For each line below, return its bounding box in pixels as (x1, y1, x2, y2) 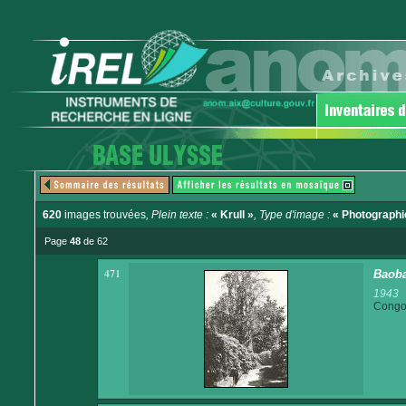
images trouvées (62, 208, 146, 221)
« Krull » (211, 208, 254, 221)
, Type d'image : (254, 208, 333, 221)
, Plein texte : (146, 208, 211, 221)
